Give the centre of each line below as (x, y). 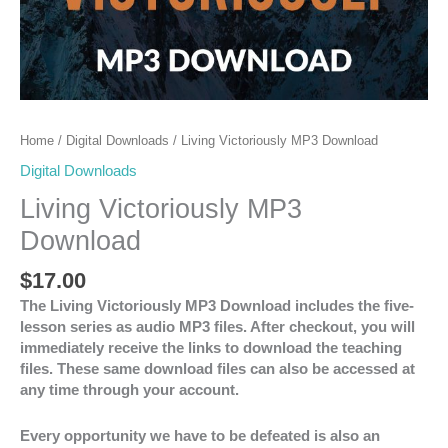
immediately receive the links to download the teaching (211, 347)
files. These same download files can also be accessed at (217, 368)
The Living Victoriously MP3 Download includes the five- (217, 305)
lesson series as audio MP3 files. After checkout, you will (217, 326)
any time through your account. (129, 389)
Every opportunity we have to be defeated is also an (200, 436)
